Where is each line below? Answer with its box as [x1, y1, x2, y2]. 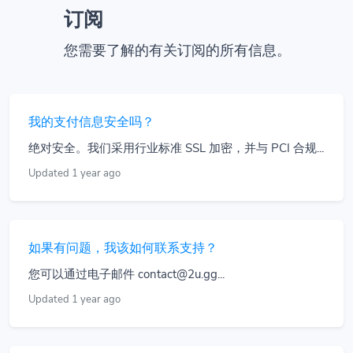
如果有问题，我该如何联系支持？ [28, 239, 217, 257]
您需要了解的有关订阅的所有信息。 [63, 39, 291, 60]
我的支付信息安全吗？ [28, 113, 154, 131]
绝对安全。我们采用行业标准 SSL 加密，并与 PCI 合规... [28, 139, 324, 156]
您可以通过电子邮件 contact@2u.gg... [28, 266, 225, 282]
